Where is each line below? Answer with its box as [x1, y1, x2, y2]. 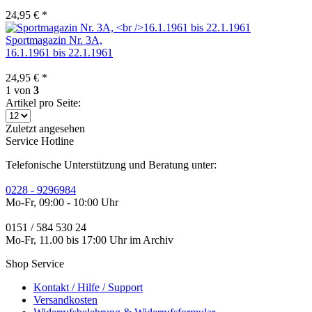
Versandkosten [33, 294, 97, 306]
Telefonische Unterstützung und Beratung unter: [6, 159, 217, 171]
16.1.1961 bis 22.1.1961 [6, 47, 113, 59]
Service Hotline [6, 135, 74, 148]
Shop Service [6, 258, 64, 270]
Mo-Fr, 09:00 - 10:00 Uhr [6, 196, 118, 209]
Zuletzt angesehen [6, 123, 85, 135]
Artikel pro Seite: [6, 97, 81, 109]
